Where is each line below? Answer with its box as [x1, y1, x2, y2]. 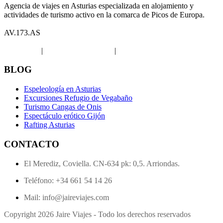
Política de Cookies [118, 46, 179, 55]
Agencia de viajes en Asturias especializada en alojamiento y [4, 1, 194, 10]
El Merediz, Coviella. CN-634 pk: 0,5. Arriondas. [24, 159, 180, 168]
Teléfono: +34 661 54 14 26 [24, 176, 112, 185]
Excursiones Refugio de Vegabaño [24, 94, 132, 103]
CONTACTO [4, 138, 59, 149]
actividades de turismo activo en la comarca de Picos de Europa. [4, 10, 205, 19]
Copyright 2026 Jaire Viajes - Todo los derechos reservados [4, 210, 191, 219]
